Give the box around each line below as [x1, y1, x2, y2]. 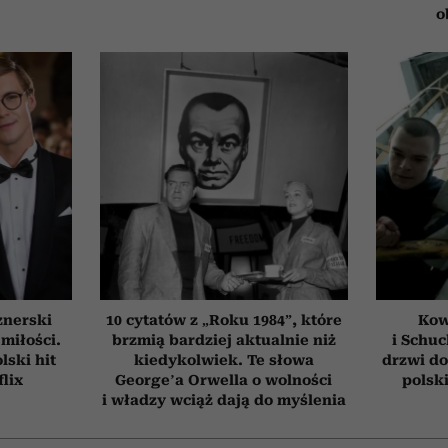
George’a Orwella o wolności [115, 372, 333, 389]
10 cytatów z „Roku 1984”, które [105, 312, 342, 329]
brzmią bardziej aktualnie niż [111, 332, 336, 349]
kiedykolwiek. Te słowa [133, 352, 314, 369]
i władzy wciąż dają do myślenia [101, 392, 346, 409]
